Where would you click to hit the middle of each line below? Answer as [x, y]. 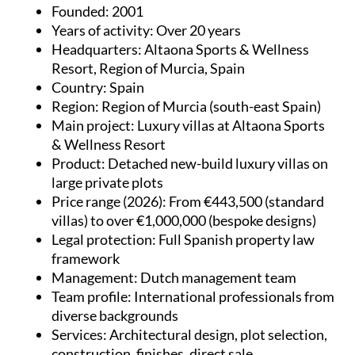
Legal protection [102, 239]
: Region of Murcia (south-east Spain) [208, 106]
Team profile [90, 296]
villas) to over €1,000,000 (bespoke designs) [184, 220]
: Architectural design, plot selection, [215, 334]
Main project [91, 125]
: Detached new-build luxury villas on [215, 163]
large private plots [107, 182]
